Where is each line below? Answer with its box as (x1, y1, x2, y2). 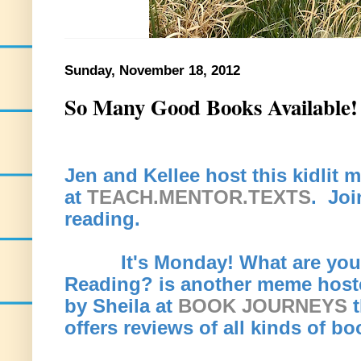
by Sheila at (64, 294, 178, 317)
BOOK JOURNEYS (178, 294, 347, 317)
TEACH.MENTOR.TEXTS (87, 185, 311, 208)
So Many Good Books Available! (64, 91, 358, 122)
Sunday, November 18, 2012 (64, 63, 240, 78)
